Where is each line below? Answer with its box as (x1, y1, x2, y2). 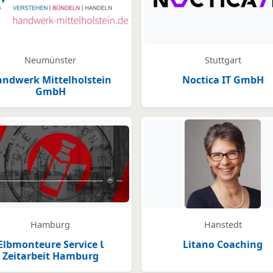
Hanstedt (204, 219, 242, 230)
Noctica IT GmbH (182, 73, 264, 87)
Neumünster (24, 54, 76, 66)
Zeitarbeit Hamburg (2, 249, 99, 263)
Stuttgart (204, 54, 241, 66)
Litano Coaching (183, 238, 263, 251)
